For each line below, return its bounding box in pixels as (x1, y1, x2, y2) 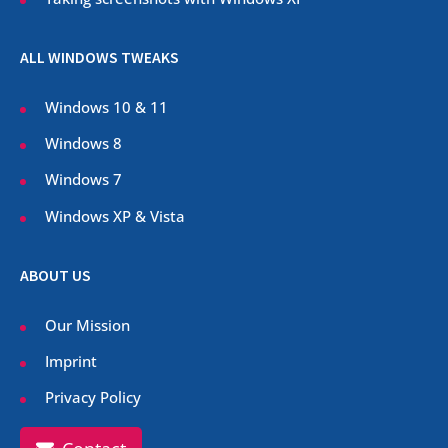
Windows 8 (45, 133, 122, 154)
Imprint (45, 350, 97, 371)
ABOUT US (20, 265, 91, 285)
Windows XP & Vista (45, 205, 185, 226)
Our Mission (45, 314, 130, 335)
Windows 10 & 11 (45, 97, 168, 118)
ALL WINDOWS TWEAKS (20, 48, 179, 68)
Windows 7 (45, 169, 122, 190)
